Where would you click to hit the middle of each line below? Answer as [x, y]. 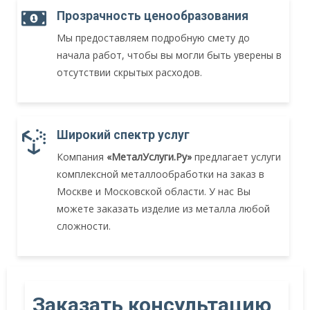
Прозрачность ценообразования [153, 16]
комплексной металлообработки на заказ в [161, 174]
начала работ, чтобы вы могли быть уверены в [169, 55]
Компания [82, 157]
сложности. [85, 226]
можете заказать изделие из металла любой [163, 209]
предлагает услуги [236, 157]
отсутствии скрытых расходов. [129, 73]
